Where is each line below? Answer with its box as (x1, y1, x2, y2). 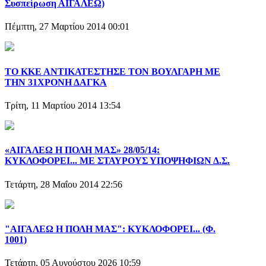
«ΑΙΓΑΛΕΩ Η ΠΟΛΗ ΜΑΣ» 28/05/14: (5, 145, 160, 156)
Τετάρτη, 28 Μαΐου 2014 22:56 (5, 179, 122, 189)
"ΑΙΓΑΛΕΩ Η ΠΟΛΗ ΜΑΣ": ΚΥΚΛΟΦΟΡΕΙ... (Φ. (5, 223, 216, 234)
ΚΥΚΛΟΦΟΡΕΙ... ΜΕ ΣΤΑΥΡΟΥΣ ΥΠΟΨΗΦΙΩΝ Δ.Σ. (5, 156, 230, 166)
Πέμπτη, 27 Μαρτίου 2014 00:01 (5, 21, 129, 32)
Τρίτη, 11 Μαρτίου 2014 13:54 (5, 100, 121, 110)
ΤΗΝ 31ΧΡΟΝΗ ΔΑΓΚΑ (5, 77, 107, 87)
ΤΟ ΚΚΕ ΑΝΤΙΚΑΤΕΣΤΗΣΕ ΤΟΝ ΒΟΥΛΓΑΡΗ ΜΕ (5, 66, 220, 77)
